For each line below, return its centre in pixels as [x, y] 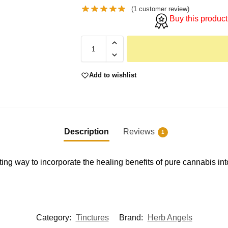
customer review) [163, 9]
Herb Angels [170, 218]
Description [87, 131]
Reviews [139, 131]
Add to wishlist [112, 75]
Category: [54, 218]
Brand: [132, 218]
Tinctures [92, 218]
